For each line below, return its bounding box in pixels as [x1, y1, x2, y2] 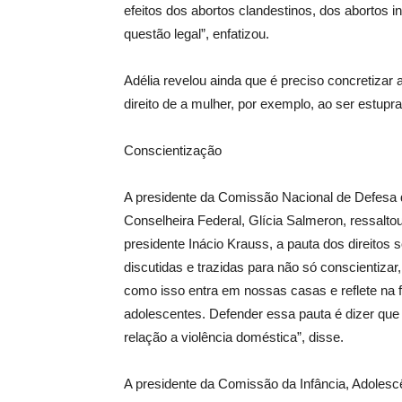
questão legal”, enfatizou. [124, 26, 269, 41]
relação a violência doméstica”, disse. [124, 329, 344, 345]
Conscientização [124, 143, 222, 158]
